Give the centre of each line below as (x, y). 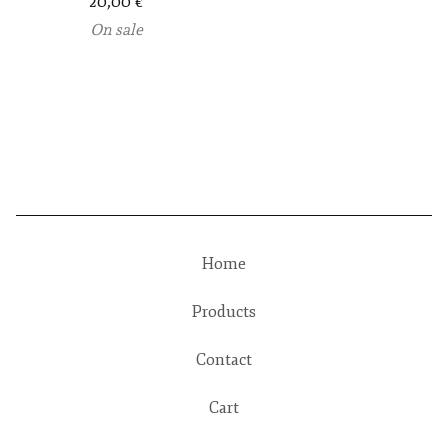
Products (224, 312)
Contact (224, 360)
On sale (116, 29)
